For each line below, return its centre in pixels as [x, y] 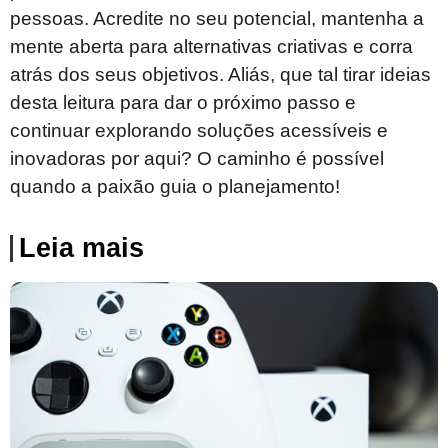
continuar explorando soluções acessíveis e [199, 130]
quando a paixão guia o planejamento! [175, 186]
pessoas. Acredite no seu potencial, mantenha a [217, 18]
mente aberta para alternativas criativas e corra [211, 46]
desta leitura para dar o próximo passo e [183, 102]
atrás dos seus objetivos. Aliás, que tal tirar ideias [220, 74]
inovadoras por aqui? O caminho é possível [197, 158]
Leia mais [81, 248]
